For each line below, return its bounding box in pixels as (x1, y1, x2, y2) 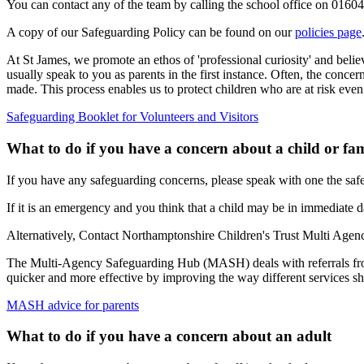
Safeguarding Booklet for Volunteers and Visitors (6, 110, 258, 124)
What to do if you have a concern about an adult (6, 327, 331, 345)
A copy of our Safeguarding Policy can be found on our (6, 25, 295, 40)
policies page (295, 25, 362, 40)
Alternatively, (6, 227, 79, 242)
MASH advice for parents (6, 297, 139, 312)
